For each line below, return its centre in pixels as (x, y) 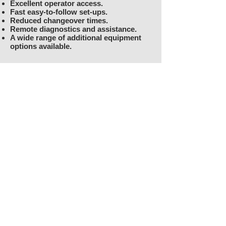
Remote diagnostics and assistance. (73, 29)
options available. (41, 46)
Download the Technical (81, 74)
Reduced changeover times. (59, 20)
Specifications (81, 89)
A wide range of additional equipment (76, 38)
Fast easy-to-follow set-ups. (59, 12)
